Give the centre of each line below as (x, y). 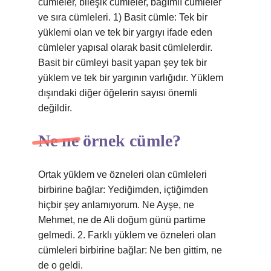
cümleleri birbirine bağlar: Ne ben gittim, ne (130, 250)
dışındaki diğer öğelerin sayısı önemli (118, 93)
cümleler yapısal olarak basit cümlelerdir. (125, 47)
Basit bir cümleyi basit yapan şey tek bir (122, 63)
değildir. (55, 108)
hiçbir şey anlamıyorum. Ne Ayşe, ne (116, 205)
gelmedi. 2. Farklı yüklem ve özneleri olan (127, 235)
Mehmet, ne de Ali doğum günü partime (122, 220)
